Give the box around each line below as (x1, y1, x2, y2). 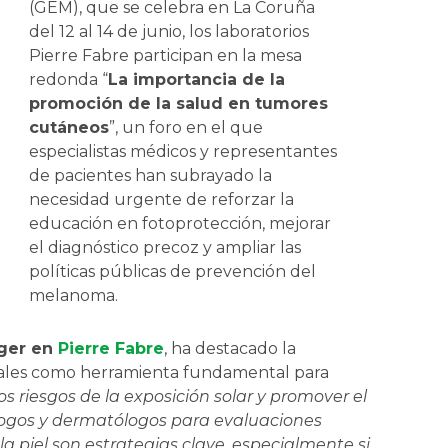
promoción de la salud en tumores (29, 94, 329, 114)
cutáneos (29, 118, 110, 138)
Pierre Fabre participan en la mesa (29, 46, 303, 66)
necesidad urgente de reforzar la (29, 190, 295, 210)
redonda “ (29, 70, 109, 90)
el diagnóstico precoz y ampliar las (29, 238, 302, 258)
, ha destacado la (164, 338, 296, 358)
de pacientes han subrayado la (29, 166, 273, 186)
